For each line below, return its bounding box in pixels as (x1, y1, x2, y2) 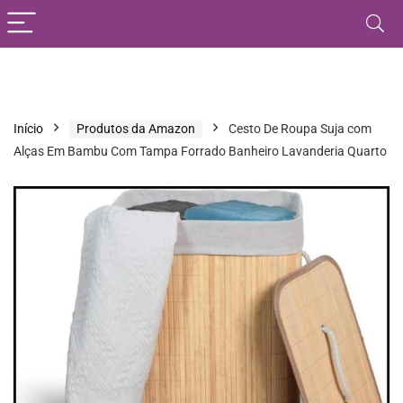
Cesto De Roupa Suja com (228, 121, 372, 136)
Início (13, 121, 43, 136)
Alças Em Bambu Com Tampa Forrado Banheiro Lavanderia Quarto (13, 144, 387, 158)
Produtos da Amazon (76, 121, 195, 136)
